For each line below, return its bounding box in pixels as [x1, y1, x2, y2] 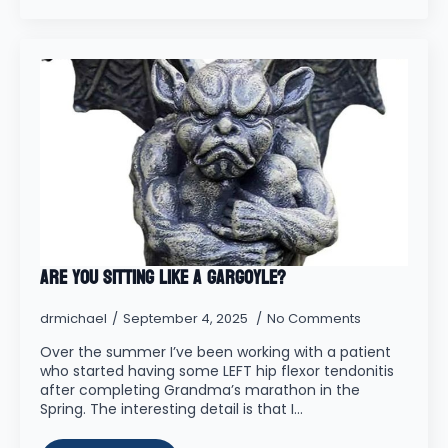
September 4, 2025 [123, 309, 251, 328]
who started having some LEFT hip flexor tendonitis [40, 361, 394, 381]
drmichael [40, 309, 107, 328]
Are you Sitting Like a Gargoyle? [40, 260, 286, 296]
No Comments [267, 309, 361, 328]
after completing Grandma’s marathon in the [40, 380, 360, 400]
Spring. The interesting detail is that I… [40, 399, 303, 419]
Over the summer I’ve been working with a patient [40, 342, 391, 362]
